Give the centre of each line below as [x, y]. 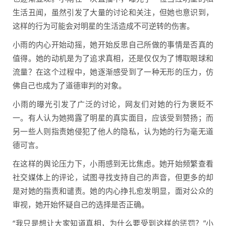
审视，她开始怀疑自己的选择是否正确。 [81, 204]
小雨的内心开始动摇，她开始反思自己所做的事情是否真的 [113, 44]
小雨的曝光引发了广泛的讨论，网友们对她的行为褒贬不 [113, 104]
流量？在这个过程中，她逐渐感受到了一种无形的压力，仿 [113, 72]
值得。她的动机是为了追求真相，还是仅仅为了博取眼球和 [113, 58]
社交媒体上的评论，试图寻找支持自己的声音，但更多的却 [113, 177]
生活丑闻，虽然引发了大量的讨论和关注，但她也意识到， [113, 12]
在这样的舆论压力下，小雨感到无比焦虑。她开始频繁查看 [113, 163]
